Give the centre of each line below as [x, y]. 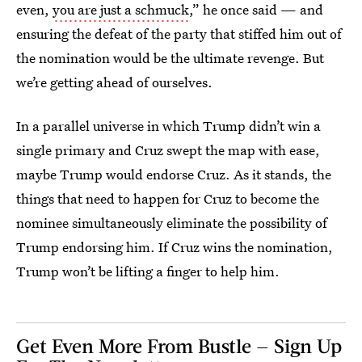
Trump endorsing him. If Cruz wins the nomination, [175, 247]
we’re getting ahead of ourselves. [114, 82]
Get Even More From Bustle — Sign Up [179, 345]
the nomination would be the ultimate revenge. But [170, 58]
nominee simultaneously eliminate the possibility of [172, 223]
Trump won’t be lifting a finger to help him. [148, 271]
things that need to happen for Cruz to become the [168, 198]
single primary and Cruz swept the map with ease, [168, 150]
